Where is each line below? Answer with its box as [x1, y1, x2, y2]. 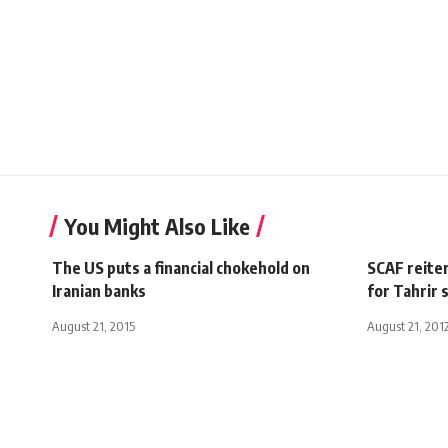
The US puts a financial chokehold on [52, 257, 310, 278]
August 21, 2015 [52, 317, 135, 334]
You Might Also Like [64, 211, 250, 240]
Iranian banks [52, 280, 146, 301]
